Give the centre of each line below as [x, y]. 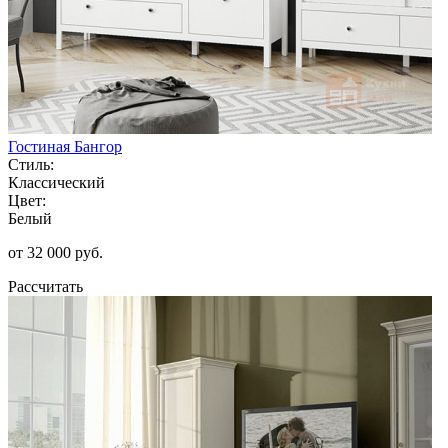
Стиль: [31, 164]
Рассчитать [45, 286]
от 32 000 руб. [55, 252]
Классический [56, 182]
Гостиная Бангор [65, 146]
